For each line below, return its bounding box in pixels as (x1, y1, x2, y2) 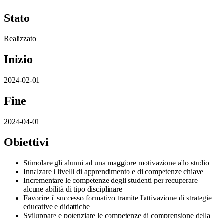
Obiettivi (4, 135, 49, 148)
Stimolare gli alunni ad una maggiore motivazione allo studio (23, 158, 209, 167)
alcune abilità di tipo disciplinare (23, 184, 122, 193)
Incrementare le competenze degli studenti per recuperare (23, 176, 198, 184)
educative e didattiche (23, 202, 90, 211)
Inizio (4, 53, 33, 66)
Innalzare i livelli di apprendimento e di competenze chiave (23, 167, 203, 176)
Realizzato (4, 35, 36, 43)
